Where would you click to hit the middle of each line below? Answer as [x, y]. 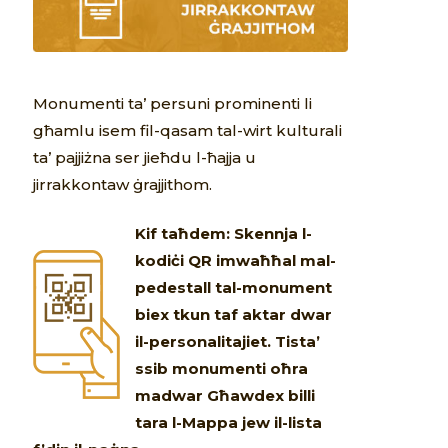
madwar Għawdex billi [225, 396]
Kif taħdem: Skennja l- [224, 234]
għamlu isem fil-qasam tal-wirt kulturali [188, 130]
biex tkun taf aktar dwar [234, 315]
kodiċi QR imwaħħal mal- [236, 261]
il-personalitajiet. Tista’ [228, 342]
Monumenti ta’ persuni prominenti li [173, 103]
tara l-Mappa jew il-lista [229, 423]
